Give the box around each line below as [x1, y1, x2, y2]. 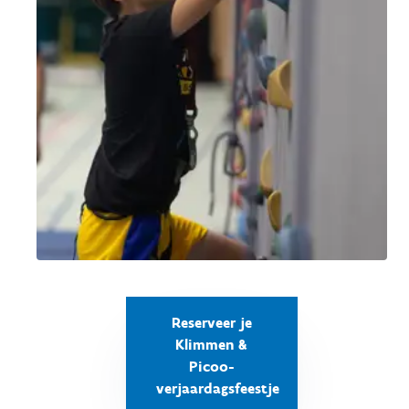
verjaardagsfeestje [156, 379, 280, 397]
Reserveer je [171, 313, 252, 331]
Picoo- [188, 357, 235, 375]
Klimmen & [175, 335, 248, 353]
